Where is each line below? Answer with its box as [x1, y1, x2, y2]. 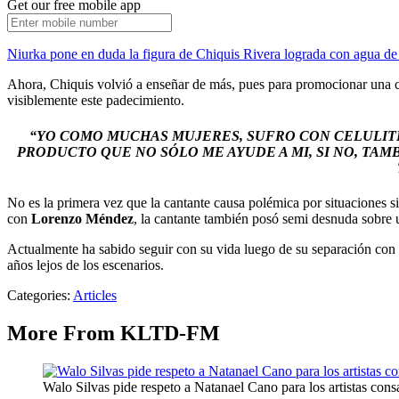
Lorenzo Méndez [31, 210, 134, 226]
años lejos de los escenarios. [7, 256, 164, 273]
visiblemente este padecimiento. [7, 93, 184, 109]
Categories [7, 287, 67, 303]
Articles [73, 287, 117, 303]
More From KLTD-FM [7, 321, 220, 345]
